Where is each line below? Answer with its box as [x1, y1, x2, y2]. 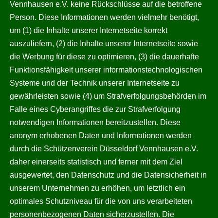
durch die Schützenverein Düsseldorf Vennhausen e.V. [10, 145, 198, 153]
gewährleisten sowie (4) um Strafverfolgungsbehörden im [10, 92, 206, 100]
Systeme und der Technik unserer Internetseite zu [10, 79, 180, 87]
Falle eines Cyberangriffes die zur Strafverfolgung [10, 105, 181, 113]
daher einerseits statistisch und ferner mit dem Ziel [10, 158, 182, 166]
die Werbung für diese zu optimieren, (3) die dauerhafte [10, 53, 199, 61]
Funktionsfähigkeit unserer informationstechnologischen [10, 66, 202, 74]
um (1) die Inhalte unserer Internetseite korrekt [10, 26, 167, 35]
